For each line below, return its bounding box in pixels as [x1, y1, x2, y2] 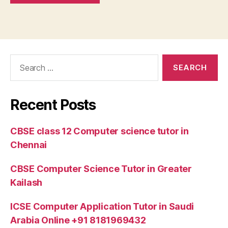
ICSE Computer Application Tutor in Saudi [10, 201, 194, 212]
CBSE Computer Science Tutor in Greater [10, 163, 192, 174]
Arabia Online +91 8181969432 [10, 214, 146, 225]
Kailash [10, 177, 43, 188]
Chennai [10, 139, 47, 150]
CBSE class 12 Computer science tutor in [10, 125, 189, 136]
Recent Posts [10, 96, 96, 113]
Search [6, 53, 34, 65]
